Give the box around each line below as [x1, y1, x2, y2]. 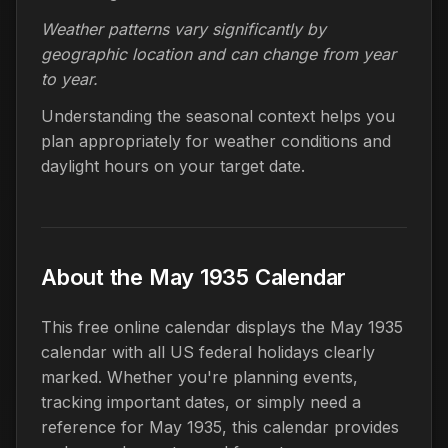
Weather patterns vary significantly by [41, 18, 326, 39]
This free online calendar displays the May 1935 [41, 316, 403, 337]
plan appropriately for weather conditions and [41, 130, 391, 151]
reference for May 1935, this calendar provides [41, 416, 399, 437]
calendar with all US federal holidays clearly [41, 341, 375, 362]
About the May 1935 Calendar [41, 263, 347, 290]
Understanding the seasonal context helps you [41, 105, 395, 126]
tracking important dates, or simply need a [41, 391, 361, 412]
